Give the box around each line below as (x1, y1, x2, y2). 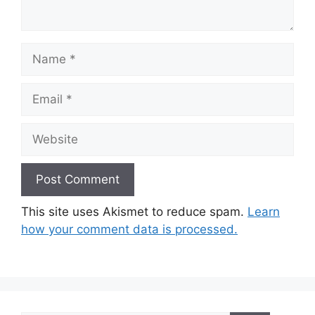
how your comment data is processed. (21, 221, 238, 236)
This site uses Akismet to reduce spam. (21, 204, 247, 219)
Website (20, 123, 66, 138)
